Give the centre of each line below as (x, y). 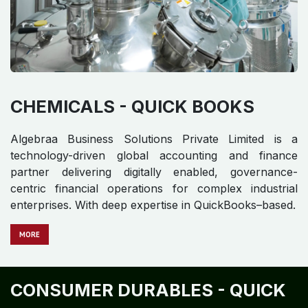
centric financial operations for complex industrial (154, 188)
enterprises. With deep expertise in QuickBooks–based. (153, 205)
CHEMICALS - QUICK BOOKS (132, 106)
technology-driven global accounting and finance (154, 155)
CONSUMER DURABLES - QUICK (148, 290)
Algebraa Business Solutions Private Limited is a (154, 139)
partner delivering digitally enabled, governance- (154, 172)
